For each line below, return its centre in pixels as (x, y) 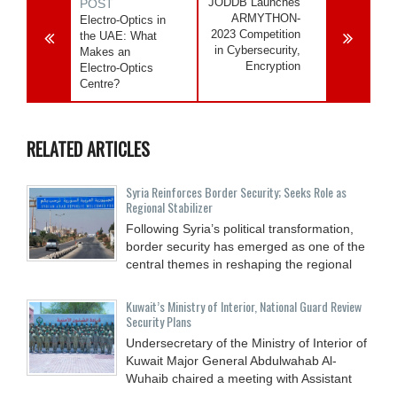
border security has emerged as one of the (245, 246)
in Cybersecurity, (258, 50)
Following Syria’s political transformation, (240, 228)
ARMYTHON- (266, 18)
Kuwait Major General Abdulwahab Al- (231, 360)
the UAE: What (118, 35)
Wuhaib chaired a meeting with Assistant (239, 378)
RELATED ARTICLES (88, 148)
